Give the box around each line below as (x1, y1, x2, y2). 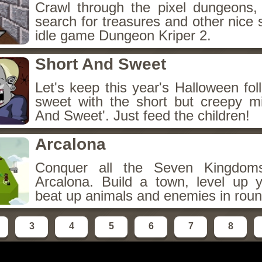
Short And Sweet (35, 55, 166, 73)
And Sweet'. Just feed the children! (35, 108, 250, 123)
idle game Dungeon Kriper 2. (35, 27, 211, 43)
